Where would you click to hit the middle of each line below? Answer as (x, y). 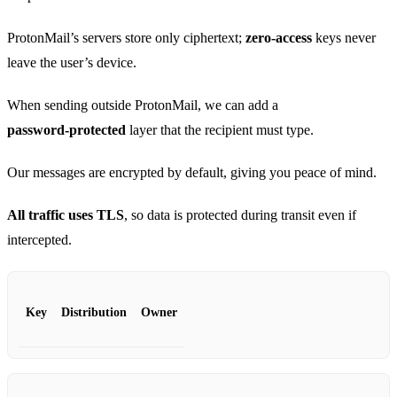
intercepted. (39, 240)
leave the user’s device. (72, 63)
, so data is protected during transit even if (240, 215)
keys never (344, 38)
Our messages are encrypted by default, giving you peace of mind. (192, 173)
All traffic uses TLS (66, 215)
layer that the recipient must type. (220, 130)
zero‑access (279, 38)
